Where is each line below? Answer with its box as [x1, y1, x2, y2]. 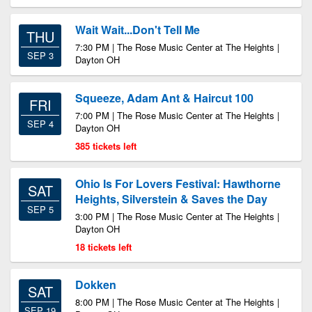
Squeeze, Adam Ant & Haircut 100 [75, 90, 253, 106]
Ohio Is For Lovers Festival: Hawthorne [75, 175, 281, 192]
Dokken [75, 276, 116, 292]
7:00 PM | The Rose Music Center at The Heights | [75, 109, 279, 122]
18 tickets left [75, 240, 132, 253]
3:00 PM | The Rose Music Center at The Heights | [75, 210, 279, 223]
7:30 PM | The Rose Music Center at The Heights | [75, 40, 279, 54]
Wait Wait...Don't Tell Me [75, 22, 200, 38]
